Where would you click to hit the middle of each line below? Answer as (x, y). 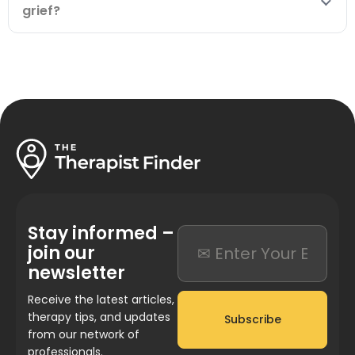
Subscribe (252, 319)
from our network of (84, 334)
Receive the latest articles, (101, 299)
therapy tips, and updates (99, 317)
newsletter (76, 273)
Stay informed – (101, 233)
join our (61, 253)
